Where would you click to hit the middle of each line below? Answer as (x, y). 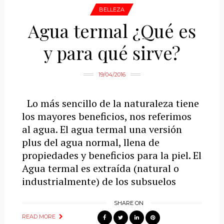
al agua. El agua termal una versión (102, 129)
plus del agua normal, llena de (90, 142)
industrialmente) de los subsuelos (99, 181)
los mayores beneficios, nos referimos (106, 116)
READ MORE (38, 216)
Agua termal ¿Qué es (112, 30)
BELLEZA (112, 9)
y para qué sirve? (112, 52)
